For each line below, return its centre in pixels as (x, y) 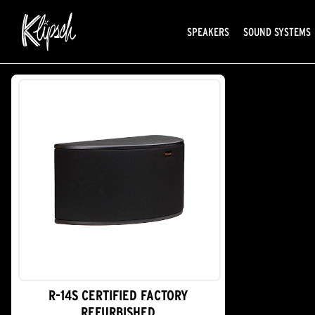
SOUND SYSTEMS (277, 31)
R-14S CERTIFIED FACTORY (118, 295)
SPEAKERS (208, 31)
